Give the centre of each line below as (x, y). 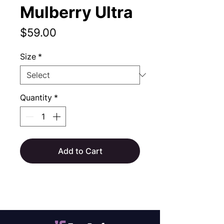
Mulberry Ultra (76, 12)
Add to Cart (80, 151)
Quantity (36, 97)
